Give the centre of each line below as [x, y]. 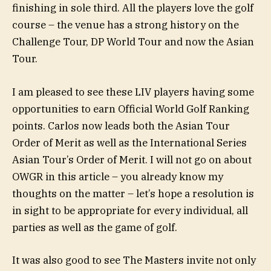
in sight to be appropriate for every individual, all [130, 210]
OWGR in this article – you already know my [118, 176]
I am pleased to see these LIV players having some [133, 92]
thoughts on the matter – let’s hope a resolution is [133, 193]
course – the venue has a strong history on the [126, 25]
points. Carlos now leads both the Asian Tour [121, 126]
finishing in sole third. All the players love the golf [133, 8]
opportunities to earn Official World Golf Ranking [131, 109]
